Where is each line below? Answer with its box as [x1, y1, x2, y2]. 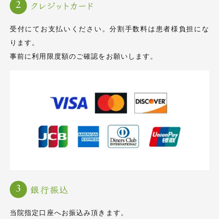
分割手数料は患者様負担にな [109, 24, 209, 33]
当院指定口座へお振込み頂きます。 [10, 208, 128, 217]
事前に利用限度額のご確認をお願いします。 [10, 52, 158, 60]
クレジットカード [30, 2, 95, 12]
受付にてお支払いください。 [10, 24, 110, 33]
